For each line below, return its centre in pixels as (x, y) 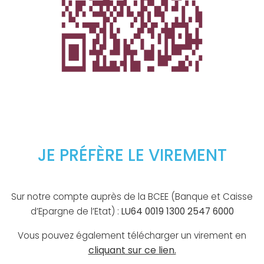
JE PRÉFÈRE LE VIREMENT (132, 156)
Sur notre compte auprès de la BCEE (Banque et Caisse (132, 197)
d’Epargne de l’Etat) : (76, 212)
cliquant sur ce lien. (132, 250)
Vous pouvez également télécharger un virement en (132, 236)
